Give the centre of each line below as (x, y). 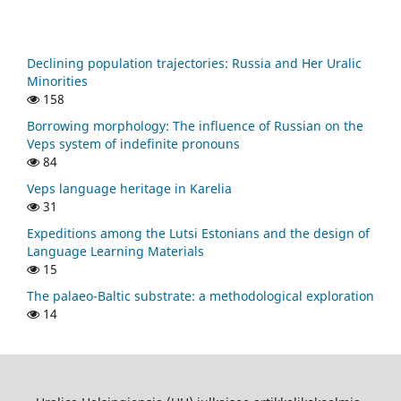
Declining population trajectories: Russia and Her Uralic (194, 63)
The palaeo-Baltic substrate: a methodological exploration (200, 295)
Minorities (57, 81)
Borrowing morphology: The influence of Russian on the (195, 125)
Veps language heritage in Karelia (129, 188)
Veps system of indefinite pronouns (133, 143)
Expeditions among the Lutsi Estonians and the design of (198, 233)
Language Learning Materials (115, 251)
